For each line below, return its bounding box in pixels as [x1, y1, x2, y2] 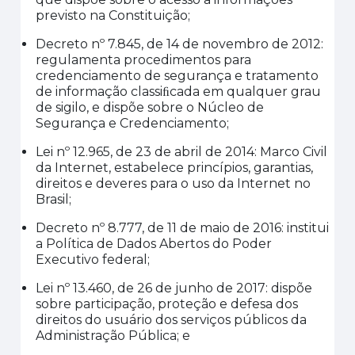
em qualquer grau [200, 84, 322, 99]
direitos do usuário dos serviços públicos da [36, 312, 307, 327]
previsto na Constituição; [36, 8, 194, 23]
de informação [36, 84, 132, 99]
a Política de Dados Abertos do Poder [36, 236, 273, 251]
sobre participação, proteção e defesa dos [36, 296, 299, 311]
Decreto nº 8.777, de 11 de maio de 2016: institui [36, 220, 330, 235]
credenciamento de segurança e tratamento [36, 68, 319, 83]
